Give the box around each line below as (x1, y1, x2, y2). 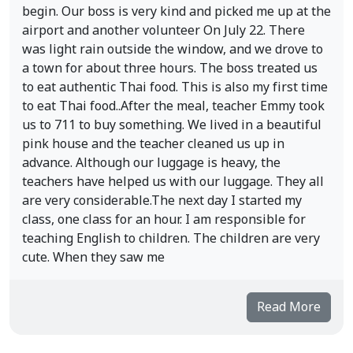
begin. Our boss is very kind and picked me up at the (22, 2, 331, 21)
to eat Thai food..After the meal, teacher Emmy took (22, 97, 325, 116)
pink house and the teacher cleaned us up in (22, 135, 284, 154)
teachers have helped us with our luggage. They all (22, 173, 324, 191)
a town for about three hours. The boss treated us (22, 59, 318, 78)
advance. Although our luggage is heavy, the (22, 154, 281, 173)
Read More (257, 298, 321, 317)
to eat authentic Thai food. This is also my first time (22, 78, 328, 97)
